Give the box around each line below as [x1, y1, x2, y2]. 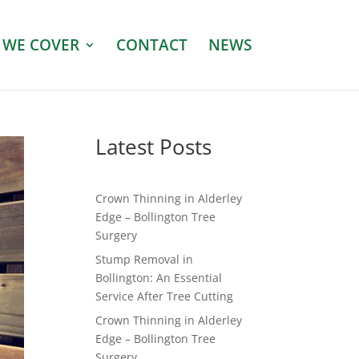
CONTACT [115, 34, 188, 55]
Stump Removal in [95, 252, 194, 267]
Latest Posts [95, 132, 212, 161]
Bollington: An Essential [95, 270, 223, 285]
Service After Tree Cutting [95, 288, 234, 304]
